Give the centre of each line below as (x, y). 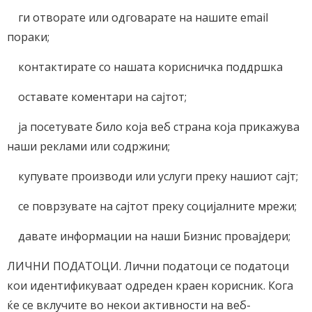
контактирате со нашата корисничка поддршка (145, 67)
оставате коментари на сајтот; (97, 97)
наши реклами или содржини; (88, 146)
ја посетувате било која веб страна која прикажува (153, 127)
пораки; (28, 37)
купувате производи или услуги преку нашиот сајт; (153, 176)
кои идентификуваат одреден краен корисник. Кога (150, 286)
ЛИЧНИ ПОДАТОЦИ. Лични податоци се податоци (148, 266)
